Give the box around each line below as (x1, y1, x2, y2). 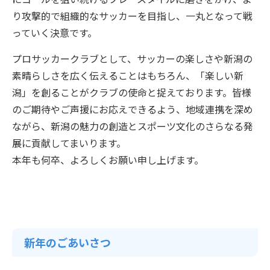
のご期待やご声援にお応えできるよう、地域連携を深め (12, 101, 253, 116)
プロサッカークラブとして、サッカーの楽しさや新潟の (12, 51, 253, 66)
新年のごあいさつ (24, 234, 111, 250)
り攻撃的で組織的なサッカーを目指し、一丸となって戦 (12, 8, 253, 23)
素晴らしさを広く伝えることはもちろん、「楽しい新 (12, 67, 243, 83)
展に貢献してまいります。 (12, 135, 126, 150)
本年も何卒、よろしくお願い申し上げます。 (12, 152, 204, 167)
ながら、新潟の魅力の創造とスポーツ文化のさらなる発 (12, 118, 253, 133)
